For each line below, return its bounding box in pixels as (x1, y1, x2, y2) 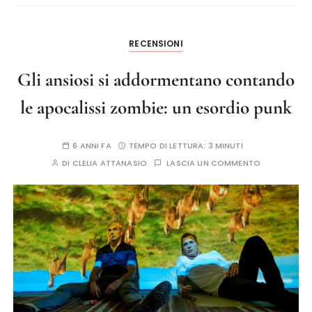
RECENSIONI (129, 38, 183, 50)
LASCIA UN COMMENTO (166, 157, 261, 169)
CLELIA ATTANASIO (72, 157, 147, 169)
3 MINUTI (208, 140, 243, 152)
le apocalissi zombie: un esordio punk (20, 96, 292, 120)
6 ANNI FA (72, 140, 111, 152)
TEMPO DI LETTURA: (128, 140, 208, 152)
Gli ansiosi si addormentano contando (17, 68, 295, 92)
